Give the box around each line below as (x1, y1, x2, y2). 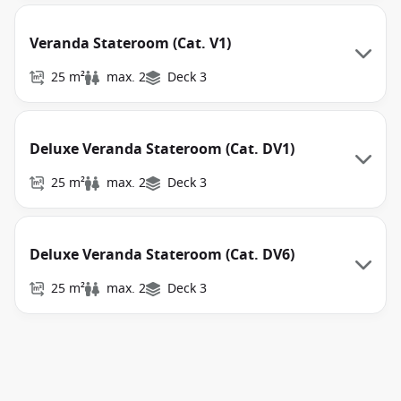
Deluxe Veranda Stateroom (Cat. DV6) (30, 244, 294, 266)
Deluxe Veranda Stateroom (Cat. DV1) (30, 139, 294, 160)
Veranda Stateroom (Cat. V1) (30, 33, 231, 55)
